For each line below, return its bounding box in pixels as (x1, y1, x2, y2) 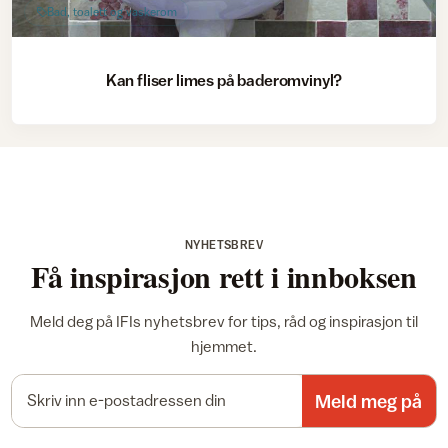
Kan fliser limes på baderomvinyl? (105, 71, 343, 90)
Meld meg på (315, 389, 423, 412)
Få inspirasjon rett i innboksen (31, 253, 417, 298)
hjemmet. (191, 336, 257, 355)
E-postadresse (223, 374, 321, 392)
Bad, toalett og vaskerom (46, 5, 177, 19)
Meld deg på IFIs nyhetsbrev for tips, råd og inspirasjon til (30, 311, 418, 330)
